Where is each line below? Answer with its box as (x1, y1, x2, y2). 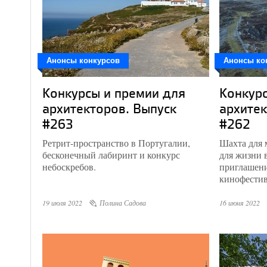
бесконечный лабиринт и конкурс (42, 148, 180, 161)
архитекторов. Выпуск (42, 99, 176, 117)
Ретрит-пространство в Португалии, (42, 136, 190, 149)
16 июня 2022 (219, 198, 260, 207)
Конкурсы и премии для (42, 83, 185, 102)
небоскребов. (42, 160, 96, 173)
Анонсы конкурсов (46, 56, 120, 65)
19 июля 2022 (42, 198, 82, 207)
